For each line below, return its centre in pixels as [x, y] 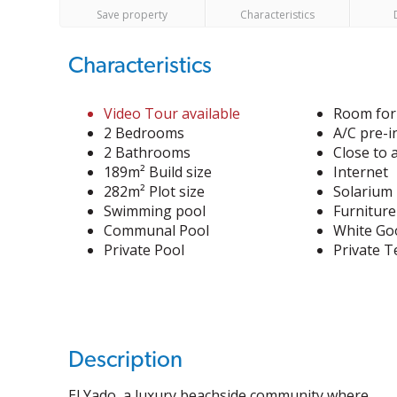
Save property [132, 15]
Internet [360, 172]
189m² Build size [158, 172]
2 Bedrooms [144, 133]
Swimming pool [155, 211]
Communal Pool [157, 230]
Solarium [362, 191]
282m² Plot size [155, 191]
